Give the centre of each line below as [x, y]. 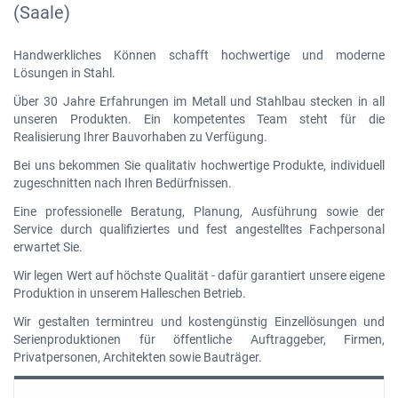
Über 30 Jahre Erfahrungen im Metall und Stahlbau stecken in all [199, 101]
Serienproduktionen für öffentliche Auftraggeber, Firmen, [199, 339]
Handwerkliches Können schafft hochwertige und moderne [199, 55]
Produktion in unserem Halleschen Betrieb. [130, 293]
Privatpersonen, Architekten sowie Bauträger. [138, 357]
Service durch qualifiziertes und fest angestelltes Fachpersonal [199, 229]
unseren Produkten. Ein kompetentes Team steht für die [199, 119]
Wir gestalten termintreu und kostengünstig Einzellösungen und [199, 322]
